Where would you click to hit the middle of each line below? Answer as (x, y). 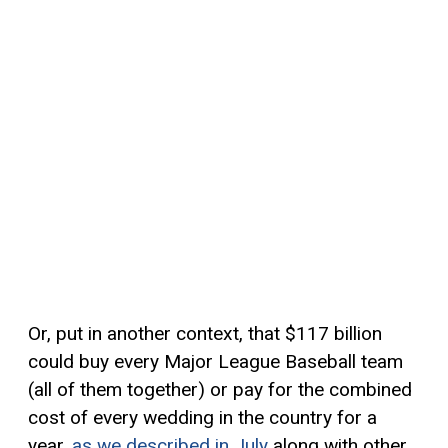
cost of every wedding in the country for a (202, 417)
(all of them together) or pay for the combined (220, 389)
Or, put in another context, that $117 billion (205, 333)
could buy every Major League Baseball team (215, 361)
